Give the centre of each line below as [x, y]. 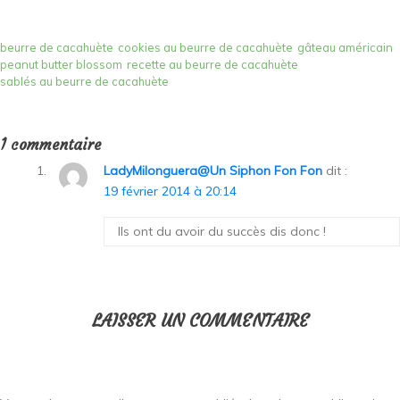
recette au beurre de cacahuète [212, 64]
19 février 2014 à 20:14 [170, 191]
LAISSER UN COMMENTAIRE [200, 320]
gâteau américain [345, 47]
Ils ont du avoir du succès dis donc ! [222, 231]
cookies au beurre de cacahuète [205, 47]
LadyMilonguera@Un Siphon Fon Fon [213, 170]
